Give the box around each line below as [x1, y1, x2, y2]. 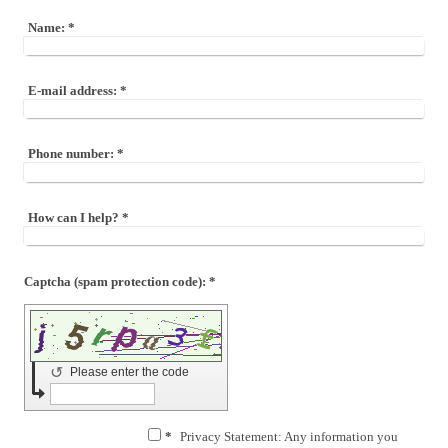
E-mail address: [28, 83, 117, 99]
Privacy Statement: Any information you [180, 428, 398, 444]
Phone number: [28, 146, 114, 162]
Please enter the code [70, 364, 192, 379]
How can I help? [28, 209, 119, 225]
